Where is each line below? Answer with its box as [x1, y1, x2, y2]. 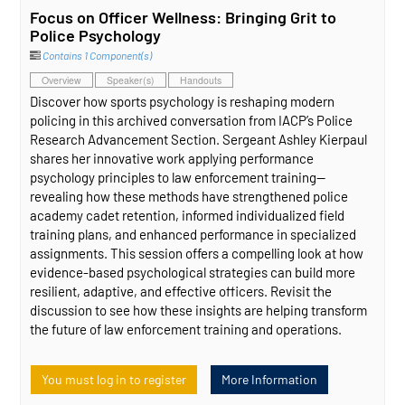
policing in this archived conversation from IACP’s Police [30, 111, 353, 128]
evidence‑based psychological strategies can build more [30, 263, 356, 280]
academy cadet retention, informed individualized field [30, 206, 345, 223]
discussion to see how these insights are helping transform [30, 301, 368, 318]
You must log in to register [42, 371, 187, 387]
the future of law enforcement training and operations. [30, 320, 343, 337]
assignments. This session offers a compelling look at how [30, 244, 364, 261]
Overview [42, 72, 82, 87]
